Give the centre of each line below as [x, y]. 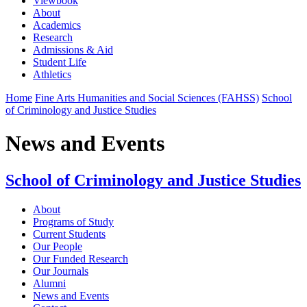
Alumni [49, 283]
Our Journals [61, 271]
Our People [58, 246]
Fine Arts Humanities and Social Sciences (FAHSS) [147, 97]
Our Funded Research [81, 258]
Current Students [69, 234]
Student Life [60, 62]
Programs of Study [73, 221]
